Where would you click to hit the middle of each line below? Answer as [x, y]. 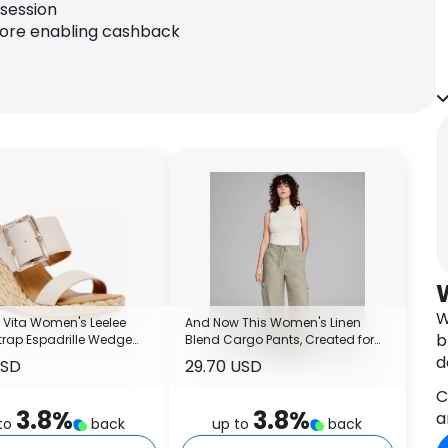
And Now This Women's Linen [272, 322]
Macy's [206, 356]
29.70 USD [223, 366]
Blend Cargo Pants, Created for [279, 339]
